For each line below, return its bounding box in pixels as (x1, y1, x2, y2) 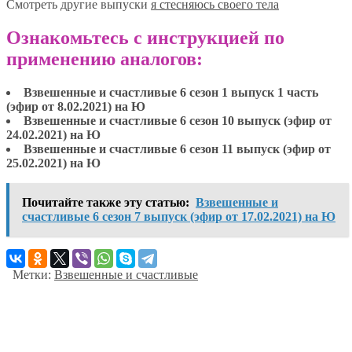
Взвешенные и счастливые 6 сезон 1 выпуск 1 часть (24, 85, 318, 99)
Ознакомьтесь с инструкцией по (6, 27, 284, 48)
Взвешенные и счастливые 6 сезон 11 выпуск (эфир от (24, 141, 331, 156)
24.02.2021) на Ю (6, 127, 101, 141)
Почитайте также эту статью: (22, 195, 189, 209)
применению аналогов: (6, 48, 203, 69)
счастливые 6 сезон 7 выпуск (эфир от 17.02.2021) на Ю (22, 209, 335, 223)
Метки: (6, 267, 54, 281)
